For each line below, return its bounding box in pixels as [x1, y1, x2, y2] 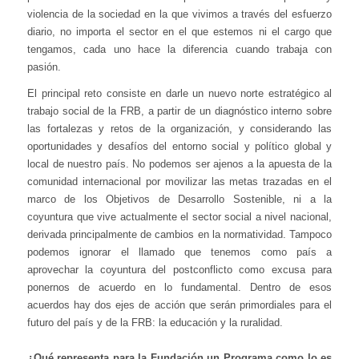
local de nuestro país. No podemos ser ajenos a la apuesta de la [27, 157, 332, 170]
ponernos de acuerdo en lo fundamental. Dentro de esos [27, 280, 332, 293]
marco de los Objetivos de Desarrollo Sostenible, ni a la [27, 192, 332, 205]
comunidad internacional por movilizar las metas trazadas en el [27, 175, 332, 188]
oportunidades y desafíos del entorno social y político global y [27, 139, 332, 152]
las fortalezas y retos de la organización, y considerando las [27, 122, 332, 135]
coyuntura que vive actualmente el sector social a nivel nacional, [27, 210, 332, 223]
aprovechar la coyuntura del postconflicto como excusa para [27, 263, 332, 276]
